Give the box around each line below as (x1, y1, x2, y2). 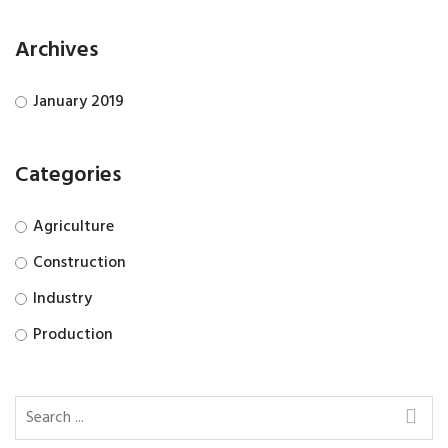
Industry (33, 286, 92, 313)
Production (33, 322, 113, 349)
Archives (15, 33, 98, 69)
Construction (33, 250, 126, 277)
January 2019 (33, 89, 124, 116)
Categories (15, 158, 121, 194)
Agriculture (33, 214, 114, 241)
